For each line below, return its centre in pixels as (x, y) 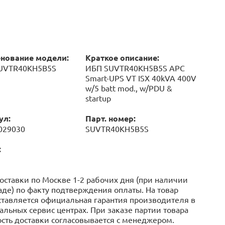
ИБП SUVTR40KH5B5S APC (135, 68)
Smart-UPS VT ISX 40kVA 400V (141, 78)
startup (98, 98)
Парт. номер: (110, 118)
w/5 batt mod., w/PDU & (129, 88)
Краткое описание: (122, 58)
